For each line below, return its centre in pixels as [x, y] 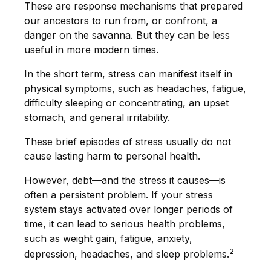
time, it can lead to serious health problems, [125, 224]
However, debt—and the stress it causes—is [125, 181]
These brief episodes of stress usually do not [128, 142]
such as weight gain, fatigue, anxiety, [108, 239]
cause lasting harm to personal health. [112, 156]
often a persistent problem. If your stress [119, 195]
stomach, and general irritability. [97, 118]
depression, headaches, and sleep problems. [127, 254]
